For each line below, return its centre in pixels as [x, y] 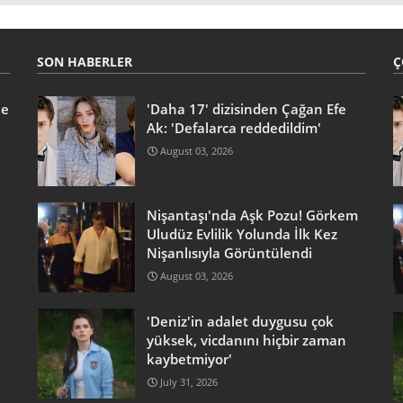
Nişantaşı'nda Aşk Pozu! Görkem [252, 215]
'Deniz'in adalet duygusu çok [240, 321]
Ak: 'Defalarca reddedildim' [233, 127]
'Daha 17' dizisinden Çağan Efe [246, 108]
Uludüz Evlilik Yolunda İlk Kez [242, 233]
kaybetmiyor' [189, 358]
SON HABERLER [84, 61]
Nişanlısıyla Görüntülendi [229, 252]
